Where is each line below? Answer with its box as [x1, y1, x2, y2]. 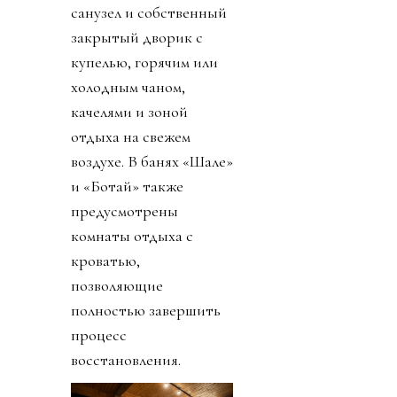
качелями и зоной [71, 102, 188, 122]
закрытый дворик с [71, 27, 203, 48]
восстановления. [71, 350, 181, 370]
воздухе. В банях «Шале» [71, 152, 233, 172]
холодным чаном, [71, 77, 185, 97]
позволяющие [71, 276, 163, 296]
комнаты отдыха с [71, 226, 193, 246]
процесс [71, 325, 127, 346]
